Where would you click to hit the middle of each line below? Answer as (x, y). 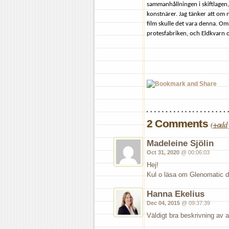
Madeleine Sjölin (180, 143)
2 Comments (179, 123)
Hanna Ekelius (176, 193)
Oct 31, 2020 (163, 152)
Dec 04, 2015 (163, 203)
